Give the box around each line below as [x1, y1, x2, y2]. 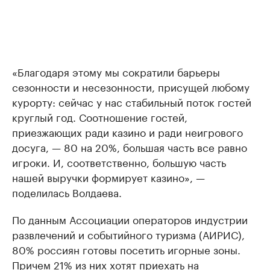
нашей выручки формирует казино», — [12, 169, 205, 184]
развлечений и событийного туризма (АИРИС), [12, 226, 245, 242]
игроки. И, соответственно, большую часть [12, 154, 226, 169]
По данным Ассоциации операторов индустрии [12, 211, 248, 227]
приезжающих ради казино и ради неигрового [12, 124, 243, 139]
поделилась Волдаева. [12, 184, 122, 199]
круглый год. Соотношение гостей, [12, 108, 187, 124]
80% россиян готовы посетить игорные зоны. [12, 241, 240, 257]
